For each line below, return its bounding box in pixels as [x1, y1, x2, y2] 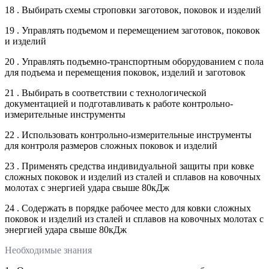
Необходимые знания [5, 244, 92, 255]
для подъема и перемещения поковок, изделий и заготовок [5, 67, 246, 77]
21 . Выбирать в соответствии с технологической [5, 87, 207, 98]
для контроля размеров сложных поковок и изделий [5, 140, 217, 151]
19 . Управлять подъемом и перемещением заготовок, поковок [5, 25, 260, 35]
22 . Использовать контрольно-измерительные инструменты [5, 129, 252, 140]
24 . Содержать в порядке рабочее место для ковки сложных [5, 202, 251, 213]
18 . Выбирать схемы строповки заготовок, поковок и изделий [5, 4, 261, 15]
